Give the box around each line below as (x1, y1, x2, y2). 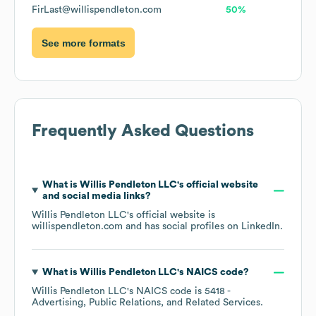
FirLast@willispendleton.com (32, 5, 162, 16)
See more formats (41, 37, 126, 49)
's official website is (127, 210, 215, 221)
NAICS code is (136, 286, 205, 297)
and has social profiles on (123, 221, 241, 232)
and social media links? (42, 191, 151, 202)
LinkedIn (241, 221, 280, 232)
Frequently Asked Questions (32, 123, 254, 140)
